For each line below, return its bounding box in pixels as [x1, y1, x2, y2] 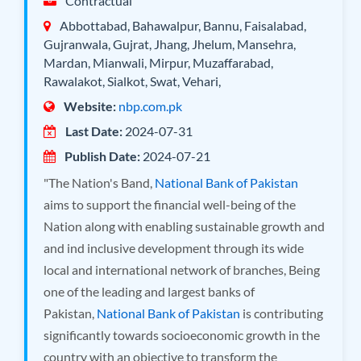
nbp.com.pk [118, 98, 182, 114]
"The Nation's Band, [44, 174, 155, 190]
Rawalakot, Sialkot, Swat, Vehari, [44, 73, 221, 89]
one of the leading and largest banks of [44, 283, 255, 299]
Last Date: [65, 122, 122, 139]
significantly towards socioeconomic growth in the [44, 326, 320, 342]
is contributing [240, 305, 323, 321]
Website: [64, 98, 116, 114]
